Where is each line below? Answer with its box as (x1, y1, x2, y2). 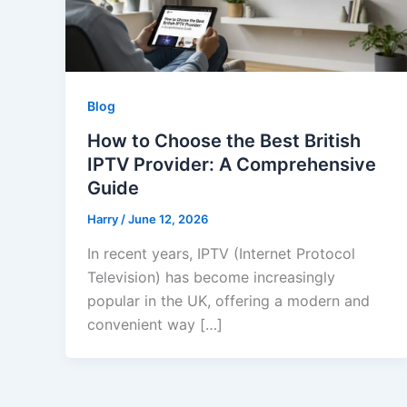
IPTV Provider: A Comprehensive (87, 153, 376, 175)
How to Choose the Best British (87, 129, 361, 152)
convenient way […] (87, 314, 223, 333)
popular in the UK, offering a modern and (87, 291, 370, 310)
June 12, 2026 (128, 211, 208, 226)
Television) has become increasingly (87, 267, 335, 286)
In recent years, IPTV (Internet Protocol (87, 243, 355, 263)
